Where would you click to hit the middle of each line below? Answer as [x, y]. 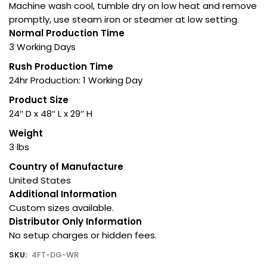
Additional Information [63, 194]
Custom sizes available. [61, 207]
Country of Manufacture [66, 166]
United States [40, 180]
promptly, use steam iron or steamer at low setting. [124, 19]
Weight [26, 133]
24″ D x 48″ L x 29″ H [51, 113]
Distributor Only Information [75, 221]
